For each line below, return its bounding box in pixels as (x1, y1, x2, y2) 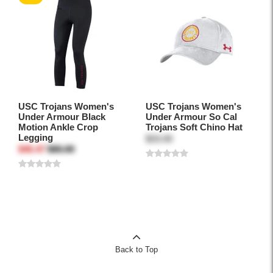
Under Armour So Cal (146, 112, 237, 122)
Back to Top (115, 245, 158, 255)
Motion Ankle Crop (18, 122, 98, 133)
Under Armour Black (18, 112, 105, 122)
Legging (18, 132, 53, 143)
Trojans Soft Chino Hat (146, 122, 243, 133)
